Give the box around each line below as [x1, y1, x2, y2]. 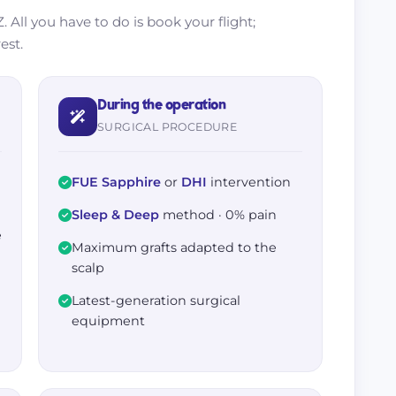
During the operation [97, 97, 225, 114]
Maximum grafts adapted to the [72, 240, 277, 255]
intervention [207, 174, 291, 190]
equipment [72, 313, 145, 329]
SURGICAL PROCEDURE [97, 120, 238, 133]
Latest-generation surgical [72, 293, 240, 308]
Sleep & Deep [72, 207, 159, 223]
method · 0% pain [159, 207, 277, 223]
